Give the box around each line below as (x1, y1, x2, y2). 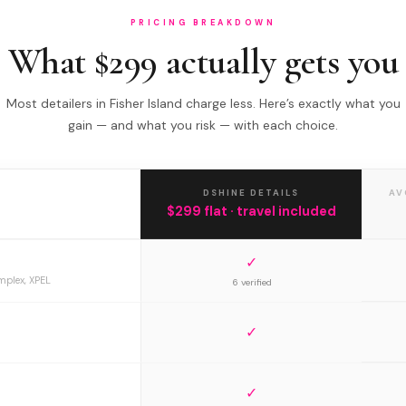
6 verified (231, 276, 272, 288)
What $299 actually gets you (7, 39, 399, 84)
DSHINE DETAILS (203, 187, 299, 198)
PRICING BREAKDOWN (130, 17, 276, 28)
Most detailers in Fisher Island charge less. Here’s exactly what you (5, 95, 401, 111)
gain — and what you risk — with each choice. (68, 117, 338, 133)
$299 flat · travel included (166, 202, 336, 220)
